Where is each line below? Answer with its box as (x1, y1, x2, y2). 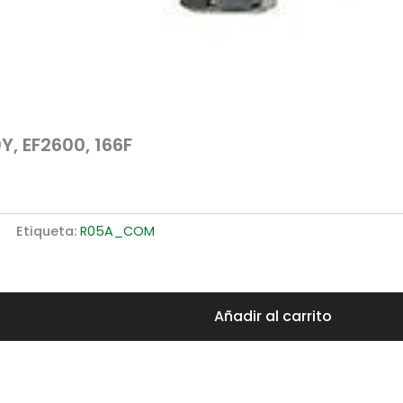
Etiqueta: (16, 221, 80, 240)
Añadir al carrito (213, 305, 332, 327)
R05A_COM (80, 221, 155, 240)
